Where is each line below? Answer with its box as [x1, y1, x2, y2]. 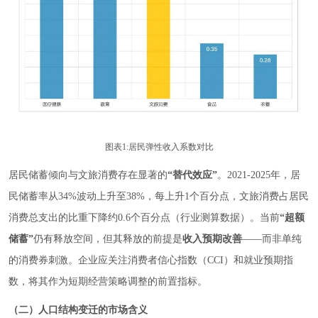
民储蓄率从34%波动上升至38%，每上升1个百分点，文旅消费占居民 [9, 191, 309, 202]
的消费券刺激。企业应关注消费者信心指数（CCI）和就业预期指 [9, 255, 293, 266]
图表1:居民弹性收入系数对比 [104, 142, 214, 153]
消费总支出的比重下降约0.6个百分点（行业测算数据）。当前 [9, 212, 280, 224]
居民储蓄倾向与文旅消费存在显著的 [9, 170, 168, 181]
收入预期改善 [182, 234, 242, 245]
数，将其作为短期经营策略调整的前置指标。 [9, 276, 207, 287]
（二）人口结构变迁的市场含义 [9, 305, 148, 316]
